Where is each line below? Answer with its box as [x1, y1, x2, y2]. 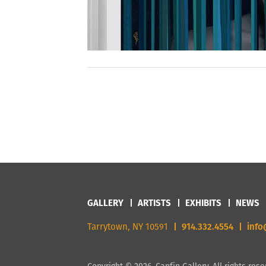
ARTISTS [138, 197, 171, 209]
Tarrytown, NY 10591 [87, 220, 168, 233]
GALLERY [87, 197, 123, 209]
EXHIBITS [185, 197, 221, 209]
